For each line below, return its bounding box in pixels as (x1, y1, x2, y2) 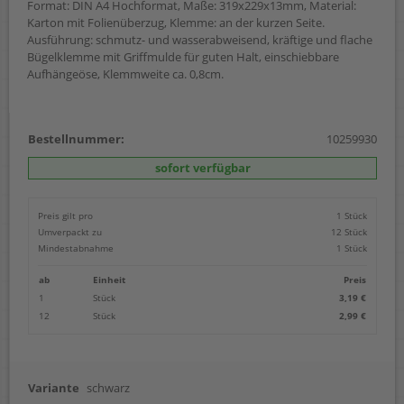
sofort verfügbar (154, 159, 251, 176)
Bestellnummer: (28, 130, 124, 147)
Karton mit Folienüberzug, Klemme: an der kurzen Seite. (27, 14, 325, 31)
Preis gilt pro (38, 208, 93, 222)
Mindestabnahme (38, 241, 114, 254)
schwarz (87, 379, 130, 396)
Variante (28, 379, 79, 396)
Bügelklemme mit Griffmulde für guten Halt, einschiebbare (27, 48, 339, 65)
